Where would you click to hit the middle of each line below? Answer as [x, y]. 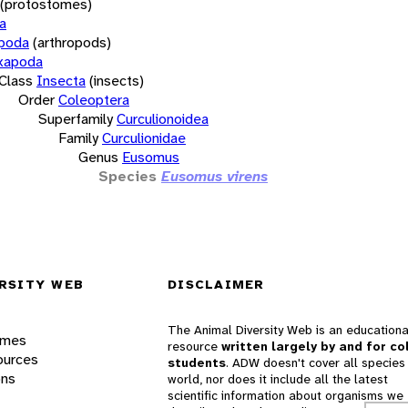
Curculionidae [144, 138]
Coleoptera [94, 99]
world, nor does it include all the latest [278, 379]
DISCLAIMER [216, 285]
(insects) [117, 80]
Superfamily [76, 118]
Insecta [61, 80]
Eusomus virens [214, 176]
